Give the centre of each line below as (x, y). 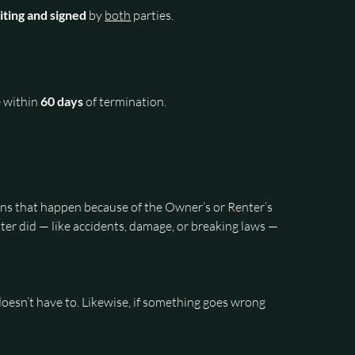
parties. (153, 15)
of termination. (125, 101)
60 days (62, 101)
